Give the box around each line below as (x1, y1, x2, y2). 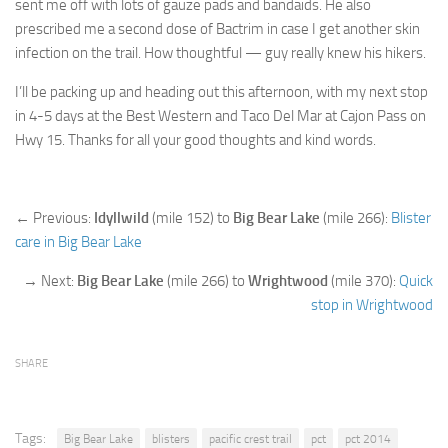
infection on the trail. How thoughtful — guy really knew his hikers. (15, 43, 426, 62)
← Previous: (15, 208, 94, 227)
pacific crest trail (209, 431, 292, 446)
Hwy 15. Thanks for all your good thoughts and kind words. (15, 130, 376, 149)
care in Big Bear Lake (15, 232, 142, 251)
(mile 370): (328, 271, 399, 290)
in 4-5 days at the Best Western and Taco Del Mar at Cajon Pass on (15, 106, 426, 125)
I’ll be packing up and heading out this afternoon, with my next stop (15, 82, 428, 101)
